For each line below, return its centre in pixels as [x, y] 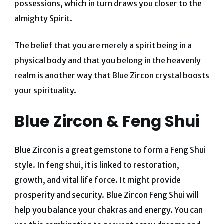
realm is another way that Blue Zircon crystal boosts [112, 75]
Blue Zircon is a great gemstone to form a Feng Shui [110, 150]
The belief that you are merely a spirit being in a [103, 45]
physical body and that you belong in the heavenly [107, 60]
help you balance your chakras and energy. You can [108, 210]
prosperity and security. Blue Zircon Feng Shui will [106, 195]
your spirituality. [45, 90]
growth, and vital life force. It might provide [97, 180]
